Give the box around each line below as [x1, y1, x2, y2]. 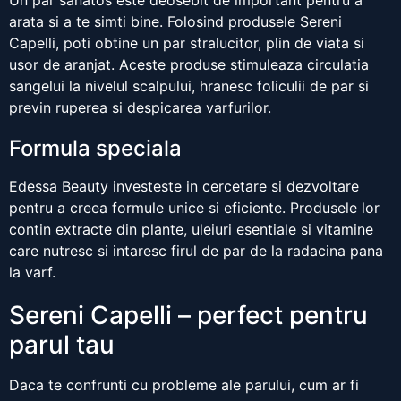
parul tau [9, 329, 115, 361]
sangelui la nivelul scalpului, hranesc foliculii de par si [9, 77, 369, 96]
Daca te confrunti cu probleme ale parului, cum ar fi [9, 376, 359, 395]
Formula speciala [9, 135, 182, 162]
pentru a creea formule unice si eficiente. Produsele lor [9, 199, 380, 218]
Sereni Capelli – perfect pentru [9, 300, 368, 331]
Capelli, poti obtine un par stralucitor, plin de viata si [9, 34, 364, 53]
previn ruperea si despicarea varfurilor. [9, 98, 271, 117]
